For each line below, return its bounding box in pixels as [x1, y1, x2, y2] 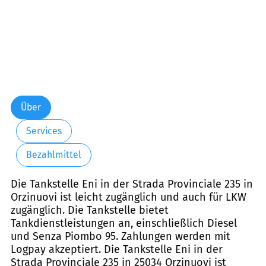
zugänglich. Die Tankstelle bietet [11, 203, 169, 217]
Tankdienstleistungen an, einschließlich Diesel [11, 216, 237, 230]
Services [26, 125, 62, 137]
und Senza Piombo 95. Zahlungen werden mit [11, 229, 230, 243]
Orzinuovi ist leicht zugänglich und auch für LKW [11, 190, 246, 204]
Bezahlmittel [26, 149, 81, 161]
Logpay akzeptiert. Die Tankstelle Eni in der [11, 242, 223, 256]
